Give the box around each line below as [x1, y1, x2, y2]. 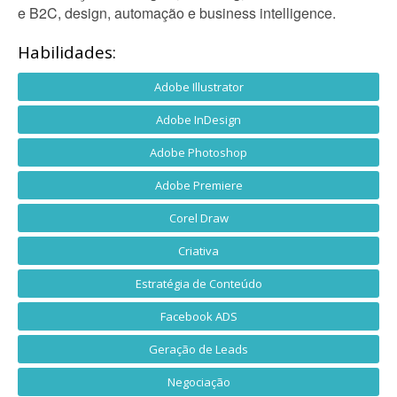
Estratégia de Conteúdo [135, 276, 262, 292]
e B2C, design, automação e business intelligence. [18, 3, 336, 23]
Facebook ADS [160, 308, 237, 324]
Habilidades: [18, 41, 116, 64]
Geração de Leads [149, 341, 248, 357]
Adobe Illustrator [153, 79, 244, 95]
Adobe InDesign [156, 112, 241, 128]
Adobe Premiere [154, 177, 243, 193]
